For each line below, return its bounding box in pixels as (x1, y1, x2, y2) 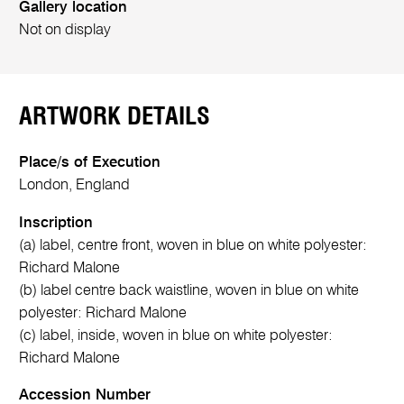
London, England (19, 178, 131, 194)
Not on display (19, 22, 112, 38)
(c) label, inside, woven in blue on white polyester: (19, 327, 334, 344)
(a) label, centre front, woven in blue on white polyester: (19, 237, 368, 253)
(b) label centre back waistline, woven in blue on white (19, 282, 360, 298)
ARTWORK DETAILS (19, 105, 211, 130)
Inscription (19, 215, 94, 231)
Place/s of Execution (19, 155, 161, 171)
